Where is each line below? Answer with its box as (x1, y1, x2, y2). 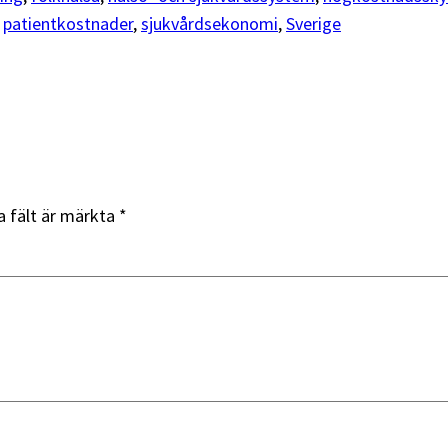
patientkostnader (3, 12, 133, 36)
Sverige (286, 12, 341, 36)
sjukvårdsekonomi (141, 12, 278, 36)
